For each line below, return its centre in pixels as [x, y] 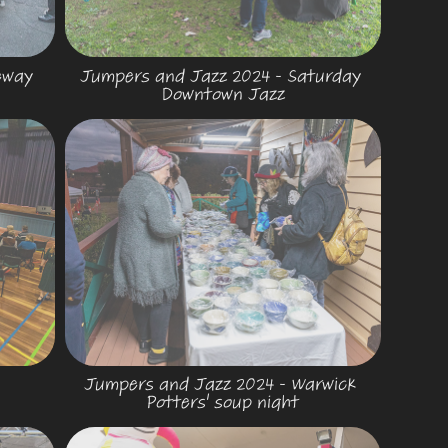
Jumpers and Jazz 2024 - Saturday [221, 75]
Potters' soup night [223, 402]
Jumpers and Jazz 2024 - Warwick [220, 384]
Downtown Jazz [222, 93]
